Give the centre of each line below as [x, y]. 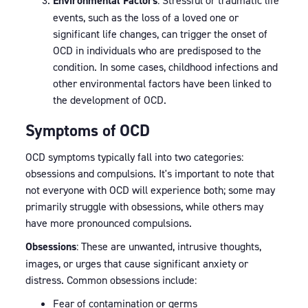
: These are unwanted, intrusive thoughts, [168, 246]
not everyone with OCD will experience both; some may [150, 190]
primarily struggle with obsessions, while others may [144, 206]
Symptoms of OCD [87, 130]
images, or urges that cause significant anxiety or [136, 263]
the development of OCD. [109, 100]
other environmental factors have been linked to [162, 83]
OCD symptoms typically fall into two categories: [134, 157]
